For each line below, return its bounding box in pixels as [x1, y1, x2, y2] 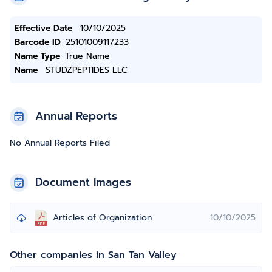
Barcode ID [15, 36, 61, 49]
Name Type [15, 50, 60, 63]
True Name [65, 50, 110, 63]
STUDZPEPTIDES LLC [46, 64, 127, 76]
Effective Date [15, 22, 72, 35]
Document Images [35, 174, 131, 191]
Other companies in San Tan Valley [10, 248, 177, 262]
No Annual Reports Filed [10, 137, 110, 149]
